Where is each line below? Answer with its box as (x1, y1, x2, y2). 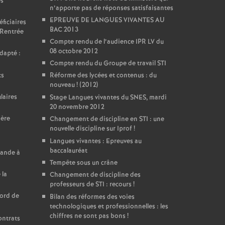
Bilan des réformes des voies (49, 192, 135, 202)
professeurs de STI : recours (49, 180, 132, 189)
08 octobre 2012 (49, 47, 98, 56)
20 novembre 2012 (49, 102, 104, 112)
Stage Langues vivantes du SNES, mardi (49, 93, 167, 102)
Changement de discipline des (49, 170, 141, 180)
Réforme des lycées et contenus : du (49, 71, 157, 80)
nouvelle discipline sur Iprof (49, 124, 132, 134)
